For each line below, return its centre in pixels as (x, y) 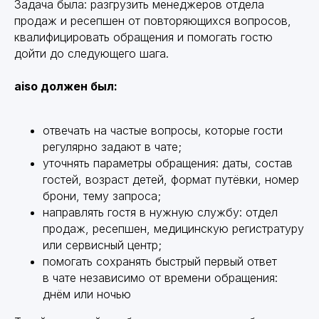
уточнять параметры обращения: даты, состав (168, 163)
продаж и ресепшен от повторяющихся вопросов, (153, 20)
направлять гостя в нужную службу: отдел (160, 212)
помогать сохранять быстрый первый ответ (160, 261)
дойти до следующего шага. (91, 53)
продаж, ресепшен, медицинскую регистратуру (173, 228)
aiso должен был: (66, 86)
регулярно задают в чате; (112, 146)
